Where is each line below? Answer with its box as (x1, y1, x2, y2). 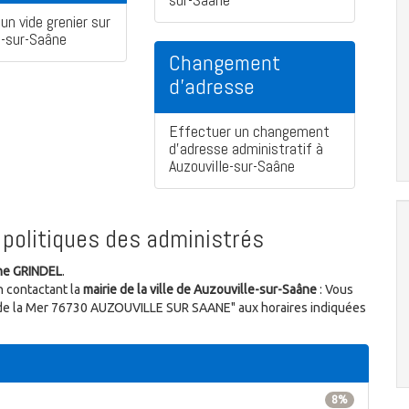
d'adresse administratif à (169, 138, 323, 160)
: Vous (317, 282, 353, 298)
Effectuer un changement (169, 121, 330, 142)
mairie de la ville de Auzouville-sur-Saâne (83, 282, 317, 298)
